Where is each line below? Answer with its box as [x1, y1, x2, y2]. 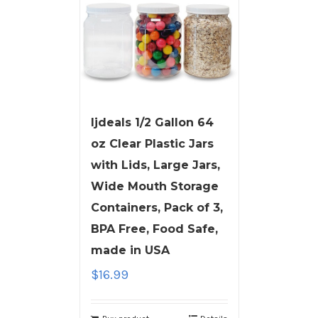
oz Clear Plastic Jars [90, 137, 214, 151]
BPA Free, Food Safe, [90, 222, 218, 236]
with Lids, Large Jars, [90, 158, 220, 172]
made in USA [90, 243, 170, 258]
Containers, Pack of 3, [90, 201, 223, 215]
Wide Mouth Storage [90, 180, 219, 194]
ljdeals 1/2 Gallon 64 [90, 116, 214, 130]
